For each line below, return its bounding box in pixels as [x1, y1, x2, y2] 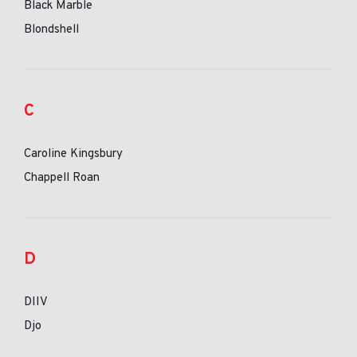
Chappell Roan [24, 171, 100, 186]
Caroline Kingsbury [24, 147, 123, 162]
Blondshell [24, 22, 79, 37]
